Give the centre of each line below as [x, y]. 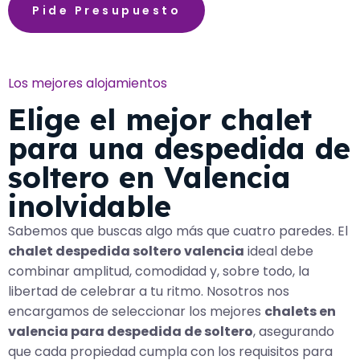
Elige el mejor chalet [160, 119]
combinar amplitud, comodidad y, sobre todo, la [159, 271]
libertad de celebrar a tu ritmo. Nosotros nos [149, 291]
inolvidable [90, 206]
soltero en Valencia [149, 177]
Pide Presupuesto [106, 11]
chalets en [300, 311]
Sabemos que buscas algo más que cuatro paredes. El [178, 231]
